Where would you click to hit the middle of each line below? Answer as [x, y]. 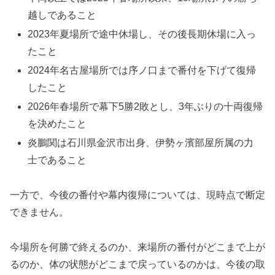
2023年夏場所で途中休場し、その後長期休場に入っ [142, 34]
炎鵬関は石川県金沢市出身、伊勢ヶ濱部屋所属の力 [141, 143]
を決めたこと [57, 124]
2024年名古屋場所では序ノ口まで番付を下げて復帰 [142, 71]
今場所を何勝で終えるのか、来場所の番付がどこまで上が [137, 247]
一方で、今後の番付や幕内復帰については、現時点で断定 [137, 195]
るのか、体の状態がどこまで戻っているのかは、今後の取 [137, 265]
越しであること [62, 15]
